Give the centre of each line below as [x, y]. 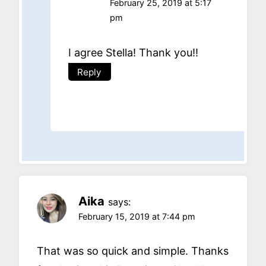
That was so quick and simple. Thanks [133, 251]
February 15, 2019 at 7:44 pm [137, 216]
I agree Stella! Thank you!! [133, 52]
